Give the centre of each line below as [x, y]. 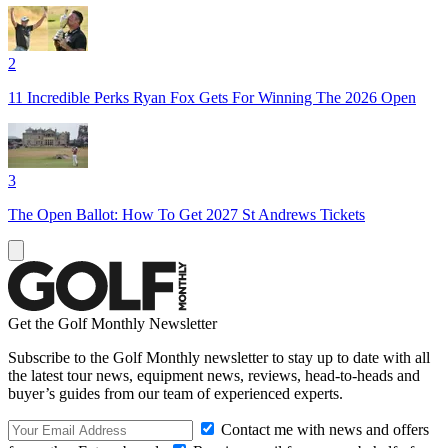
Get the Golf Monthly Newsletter [112, 323]
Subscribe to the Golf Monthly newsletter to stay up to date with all [219, 357]
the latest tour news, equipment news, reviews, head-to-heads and [214, 375]
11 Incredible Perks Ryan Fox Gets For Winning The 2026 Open [212, 97]
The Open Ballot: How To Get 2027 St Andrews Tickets [186, 214]
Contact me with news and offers [323, 429]
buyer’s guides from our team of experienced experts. [175, 393]
